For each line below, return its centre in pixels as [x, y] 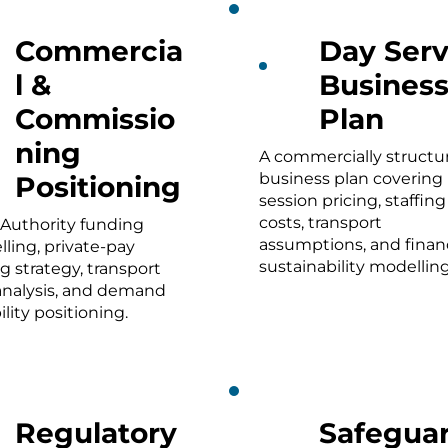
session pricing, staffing [352, 200]
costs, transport [320, 222]
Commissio [95, 118]
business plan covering [351, 178]
